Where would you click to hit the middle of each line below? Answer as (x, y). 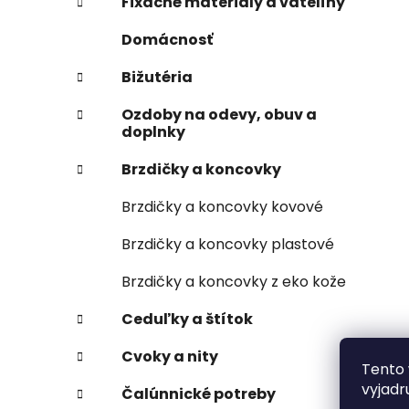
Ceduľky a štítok (187, 319)
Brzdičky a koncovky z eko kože (234, 281)
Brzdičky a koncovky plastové (228, 244)
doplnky (153, 131)
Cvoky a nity (170, 356)
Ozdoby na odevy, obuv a (219, 114)
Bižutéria (157, 77)
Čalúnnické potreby (199, 393)
